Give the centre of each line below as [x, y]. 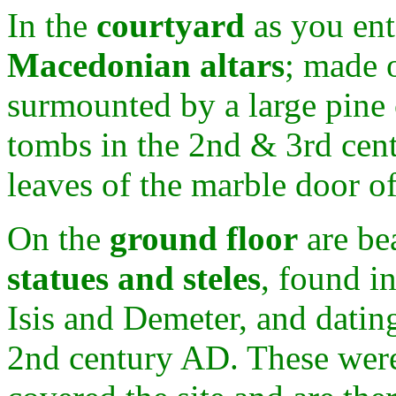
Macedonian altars [146, 65]
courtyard [171, 25]
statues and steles [134, 278]
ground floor [204, 238]
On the [58, 238]
